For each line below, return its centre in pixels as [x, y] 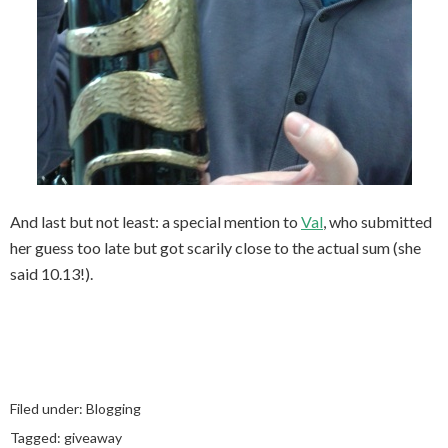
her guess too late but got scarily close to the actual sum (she [215, 247]
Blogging [113, 408]
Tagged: [37, 437]
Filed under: [48, 408]
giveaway [93, 437]
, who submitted [377, 221]
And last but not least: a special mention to [155, 221]
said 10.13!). [51, 273]
